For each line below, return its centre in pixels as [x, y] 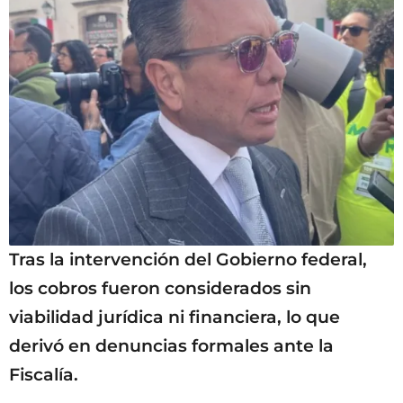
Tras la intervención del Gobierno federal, [188, 260]
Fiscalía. [44, 375]
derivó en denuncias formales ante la [171, 346]
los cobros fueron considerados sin [160, 289]
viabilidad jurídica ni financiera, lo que [175, 318]
